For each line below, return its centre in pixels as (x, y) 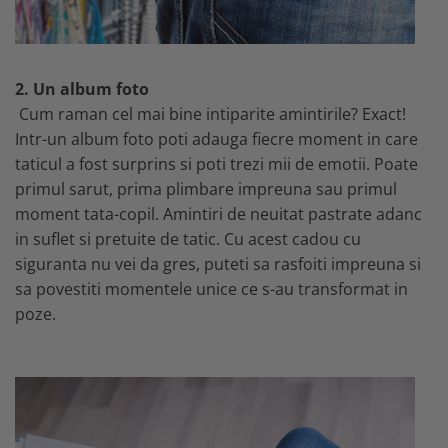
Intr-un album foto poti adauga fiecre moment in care (216, 138)
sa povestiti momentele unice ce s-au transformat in (211, 288)
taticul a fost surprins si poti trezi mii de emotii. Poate (216, 163)
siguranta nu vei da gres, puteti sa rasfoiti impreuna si (218, 263)
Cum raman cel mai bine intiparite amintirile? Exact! (212, 113)
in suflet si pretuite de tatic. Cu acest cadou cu (188, 238)
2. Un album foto (82, 88)
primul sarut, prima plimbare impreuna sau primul (206, 188)
